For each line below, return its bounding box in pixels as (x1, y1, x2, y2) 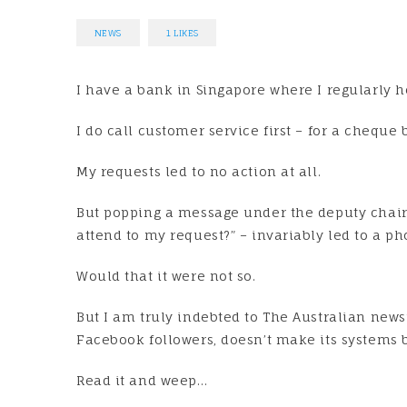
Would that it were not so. (76, 268, 256, 284)
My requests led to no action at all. (76, 164, 322, 180)
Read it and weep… (76, 372, 208, 389)
